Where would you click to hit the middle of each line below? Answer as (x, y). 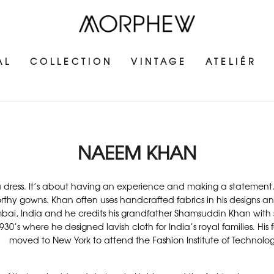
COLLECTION (72, 61)
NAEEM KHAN (137, 152)
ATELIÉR (231, 61)
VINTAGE (159, 61)
